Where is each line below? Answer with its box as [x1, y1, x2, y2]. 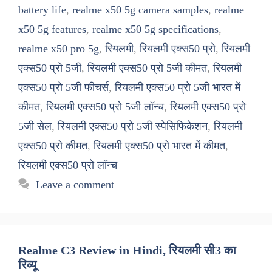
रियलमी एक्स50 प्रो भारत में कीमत [93, 139, 225, 152]
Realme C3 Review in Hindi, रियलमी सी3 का [18, 243, 236, 257]
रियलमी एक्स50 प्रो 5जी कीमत [87, 61, 207, 74]
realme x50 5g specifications [92, 22, 219, 35]
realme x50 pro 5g [18, 42, 99, 55]
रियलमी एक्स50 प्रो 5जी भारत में [115, 81, 240, 93]
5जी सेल [18, 120, 52, 132]
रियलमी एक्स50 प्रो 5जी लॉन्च [46, 100, 164, 113]
